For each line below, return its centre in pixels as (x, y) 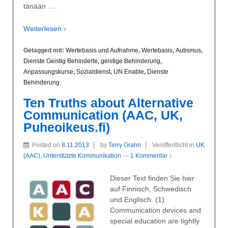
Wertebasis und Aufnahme (102, 50)
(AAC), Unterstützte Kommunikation (72, 156)
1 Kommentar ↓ (151, 156)
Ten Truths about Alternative (108, 103)
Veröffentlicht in (174, 145)
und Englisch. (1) (137, 199)
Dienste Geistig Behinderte (61, 61)
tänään (35, 6)
